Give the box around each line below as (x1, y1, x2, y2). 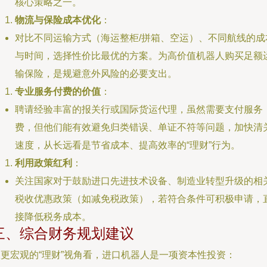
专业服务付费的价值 (15, 86, 101, 97)
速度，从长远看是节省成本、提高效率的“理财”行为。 (15, 140, 240, 150)
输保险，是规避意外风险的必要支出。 (15, 69, 177, 79)
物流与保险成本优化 (15, 15, 101, 25)
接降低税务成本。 (15, 212, 91, 222)
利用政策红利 (15, 158, 72, 168)
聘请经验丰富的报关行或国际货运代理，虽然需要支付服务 (15, 104, 263, 114)
